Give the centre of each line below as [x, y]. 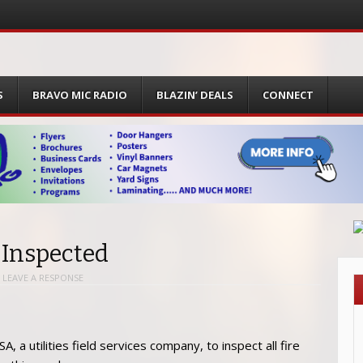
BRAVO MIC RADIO [80, 94]
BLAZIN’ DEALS [195, 94]
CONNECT [288, 94]
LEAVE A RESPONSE [43, 278]
